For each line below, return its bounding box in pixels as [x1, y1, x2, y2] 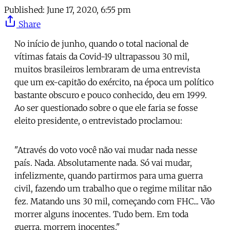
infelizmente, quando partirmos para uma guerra [14, 170, 203, 181]
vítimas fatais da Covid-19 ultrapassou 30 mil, [14, 51, 189, 62]
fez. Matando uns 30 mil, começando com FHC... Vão [14, 196, 215, 206]
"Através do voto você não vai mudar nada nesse [14, 144, 197, 155]
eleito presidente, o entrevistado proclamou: [14, 115, 182, 126]
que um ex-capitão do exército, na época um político [14, 76, 214, 87]
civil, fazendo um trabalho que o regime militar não [14, 183, 212, 194]
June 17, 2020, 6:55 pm [47, 4, 131, 15]
